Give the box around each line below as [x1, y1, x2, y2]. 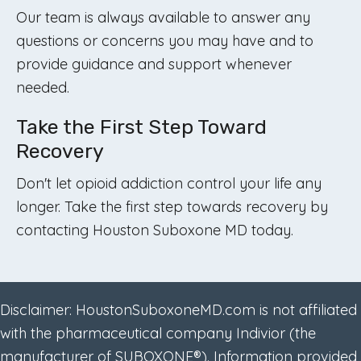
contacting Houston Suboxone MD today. [16, 221, 293, 239]
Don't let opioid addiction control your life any [16, 174, 322, 193]
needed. [16, 78, 69, 97]
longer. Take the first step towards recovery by [16, 197, 328, 216]
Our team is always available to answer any [16, 8, 310, 27]
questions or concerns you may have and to [16, 31, 313, 50]
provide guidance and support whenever [16, 55, 292, 73]
